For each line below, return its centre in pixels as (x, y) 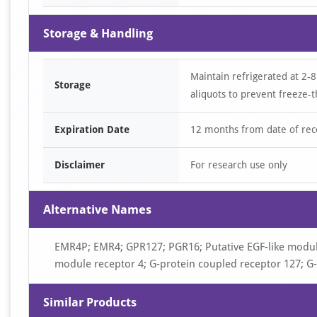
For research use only (239, 165)
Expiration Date (92, 129)
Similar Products (90, 302)
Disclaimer (80, 165)
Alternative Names (97, 209)
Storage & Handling (98, 33)
